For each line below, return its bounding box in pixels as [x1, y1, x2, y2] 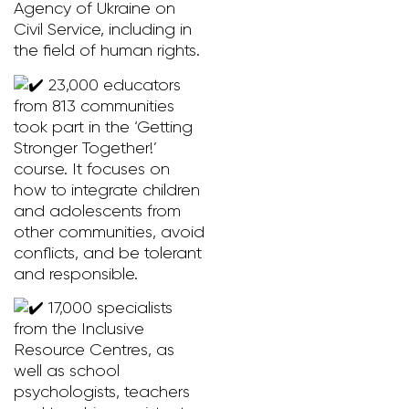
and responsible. [14, 264, 138, 283]
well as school [14, 361, 120, 380]
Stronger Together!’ [14, 138, 157, 157]
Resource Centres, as [14, 340, 174, 359]
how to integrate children [14, 180, 200, 199]
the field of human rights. [14, 41, 200, 60]
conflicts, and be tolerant [14, 243, 202, 262]
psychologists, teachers [14, 382, 190, 401]
